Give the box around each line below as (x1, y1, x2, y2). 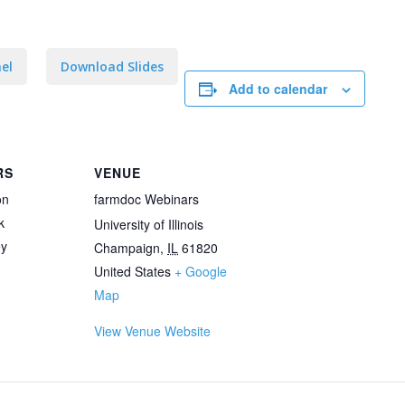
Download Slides (61, 58, 164, 75)
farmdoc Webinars (94, 190, 199, 208)
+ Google (174, 262, 227, 280)
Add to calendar (229, 80, 327, 98)
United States (94, 262, 171, 280)
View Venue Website (94, 322, 211, 340)
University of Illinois (94, 215, 203, 233)
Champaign (94, 239, 160, 257)
